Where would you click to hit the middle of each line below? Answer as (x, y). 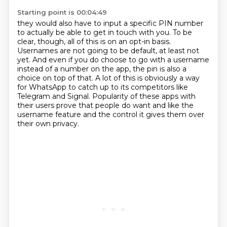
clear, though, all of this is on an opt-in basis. (94, 42)
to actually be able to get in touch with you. (95, 32)
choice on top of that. (56, 78)
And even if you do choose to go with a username (121, 60)
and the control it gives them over (143, 115)
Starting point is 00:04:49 (62, 12)
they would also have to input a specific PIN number (110, 23)
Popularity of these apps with (144, 96)
